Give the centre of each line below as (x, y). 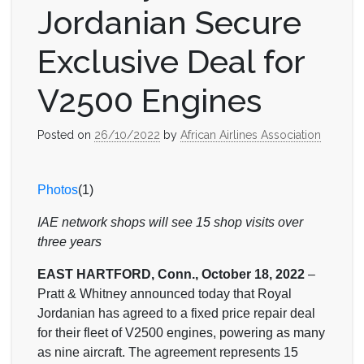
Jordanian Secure (169, 22)
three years (69, 241)
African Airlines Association (251, 134)
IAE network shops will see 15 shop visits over (170, 222)
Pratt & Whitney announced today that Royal (165, 293)
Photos (58, 189)
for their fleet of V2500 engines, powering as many (181, 332)
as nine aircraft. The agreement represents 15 (168, 352)
